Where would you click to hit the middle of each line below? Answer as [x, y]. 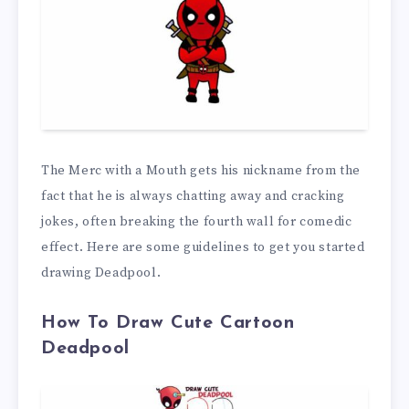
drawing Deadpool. [101, 273]
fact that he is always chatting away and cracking [193, 196]
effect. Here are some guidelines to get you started [203, 247]
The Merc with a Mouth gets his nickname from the [201, 170]
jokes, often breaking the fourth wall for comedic [197, 221]
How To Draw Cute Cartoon [168, 324]
